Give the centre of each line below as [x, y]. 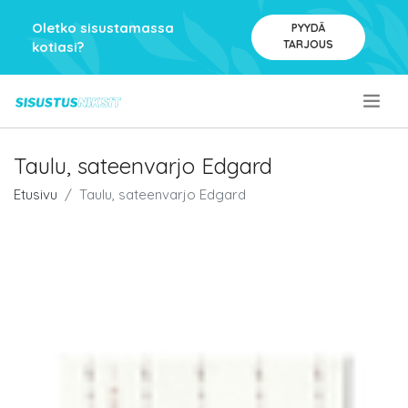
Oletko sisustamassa [103, 28]
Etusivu [36, 194]
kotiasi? [58, 47]
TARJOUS [308, 44]
